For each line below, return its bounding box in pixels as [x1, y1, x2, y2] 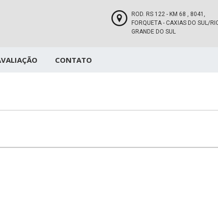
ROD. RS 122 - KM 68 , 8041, [131, 11, 205, 18]
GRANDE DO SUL [131, 28, 176, 35]
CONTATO [55, 55, 92, 65]
